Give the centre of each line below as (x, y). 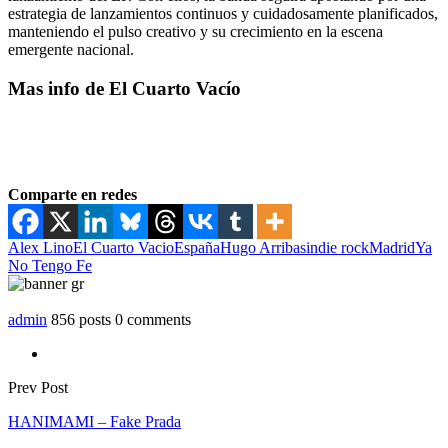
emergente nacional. (71, 49)
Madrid (392, 248)
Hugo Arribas (263, 248)
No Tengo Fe (50, 266)
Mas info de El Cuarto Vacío (124, 88)
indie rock (337, 248)
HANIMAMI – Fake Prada (94, 422)
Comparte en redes (72, 195)
